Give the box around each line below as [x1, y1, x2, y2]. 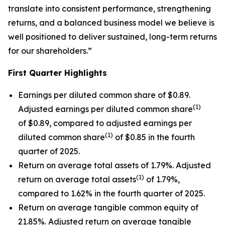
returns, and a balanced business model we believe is [8, 18, 214, 28]
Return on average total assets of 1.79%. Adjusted [18, 160, 211, 170]
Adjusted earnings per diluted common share [18, 104, 193, 114]
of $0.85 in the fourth [113, 132, 195, 142]
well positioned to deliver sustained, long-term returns [8, 32, 217, 42]
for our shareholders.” [8, 46, 92, 56]
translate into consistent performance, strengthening [8, 4, 211, 14]
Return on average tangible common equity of [18, 202, 198, 212]
